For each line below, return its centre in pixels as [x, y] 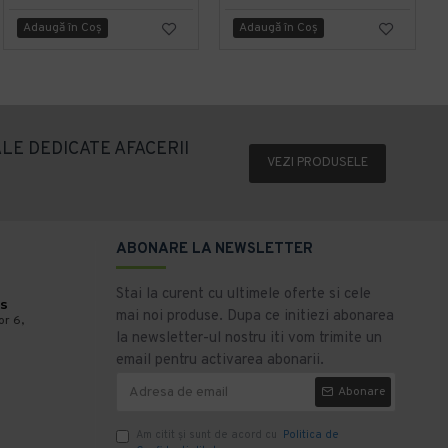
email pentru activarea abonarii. [220, 360]
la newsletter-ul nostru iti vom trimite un [249, 338]
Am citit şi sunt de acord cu [208, 435]
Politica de [311, 435]
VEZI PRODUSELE [317, 162]
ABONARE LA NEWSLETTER [214, 249]
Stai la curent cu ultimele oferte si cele [243, 294]
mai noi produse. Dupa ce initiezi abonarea [255, 316]
